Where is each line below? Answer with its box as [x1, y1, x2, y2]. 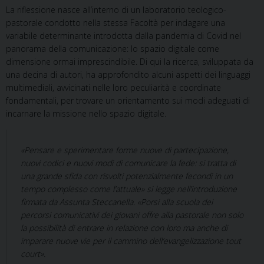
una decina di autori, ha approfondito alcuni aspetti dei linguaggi [6, 69, 250, 80]
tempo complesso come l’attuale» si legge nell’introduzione [21, 183, 237, 194]
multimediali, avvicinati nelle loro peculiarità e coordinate [6, 82, 221, 93]
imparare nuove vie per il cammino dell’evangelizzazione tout [21, 235, 241, 246]
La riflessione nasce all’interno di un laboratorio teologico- [6, 4, 226, 15]
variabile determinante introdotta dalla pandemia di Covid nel [6, 30, 241, 41]
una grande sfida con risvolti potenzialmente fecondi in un [21, 170, 233, 181]
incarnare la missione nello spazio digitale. [6, 108, 166, 119]
